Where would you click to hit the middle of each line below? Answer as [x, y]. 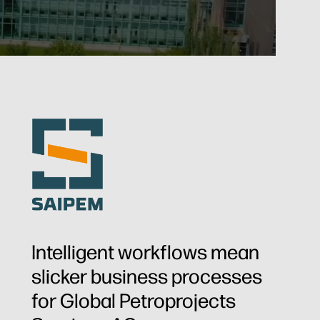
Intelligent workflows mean [145, 252]
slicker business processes [147, 276]
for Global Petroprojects [134, 300]
